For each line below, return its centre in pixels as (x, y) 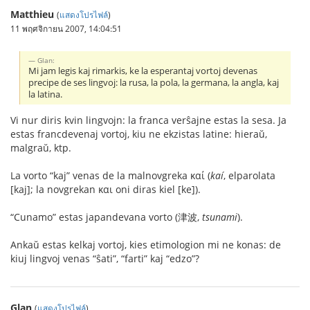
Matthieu (32, 14)
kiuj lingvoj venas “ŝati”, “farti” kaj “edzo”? (105, 258)
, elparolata (249, 175)
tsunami (220, 217)
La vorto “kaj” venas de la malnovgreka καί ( (110, 175)
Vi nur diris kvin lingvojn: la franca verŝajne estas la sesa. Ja (148, 120)
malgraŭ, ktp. (41, 147)
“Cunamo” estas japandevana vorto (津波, (106, 217)
